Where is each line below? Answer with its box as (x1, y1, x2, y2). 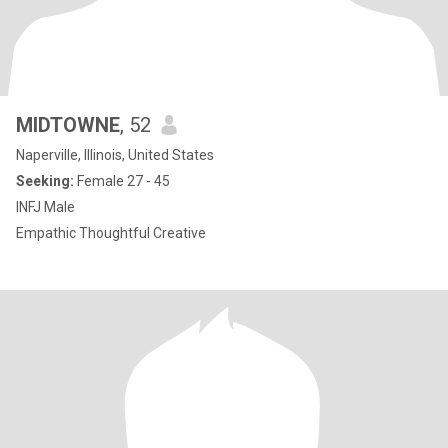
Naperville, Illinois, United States (16, 147, 214, 163)
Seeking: (16, 173, 74, 189)
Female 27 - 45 (74, 173, 170, 189)
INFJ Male (16, 199, 75, 215)
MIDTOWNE (16, 113, 120, 137)
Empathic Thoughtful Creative (79, 225, 206, 241)
